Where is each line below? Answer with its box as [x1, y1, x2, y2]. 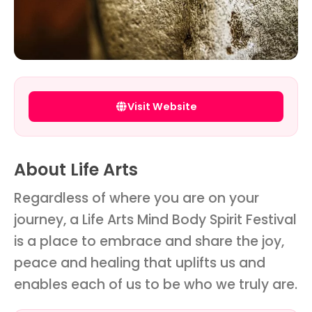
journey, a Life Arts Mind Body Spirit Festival [14, 210, 297, 229]
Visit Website [127, 99, 197, 114]
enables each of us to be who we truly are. [14, 274, 297, 294]
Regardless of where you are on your [14, 188, 259, 208]
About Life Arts [14, 158, 138, 182]
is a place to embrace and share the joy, [14, 231, 284, 251]
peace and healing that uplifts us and [14, 253, 265, 272]
